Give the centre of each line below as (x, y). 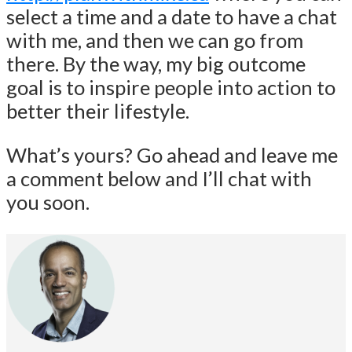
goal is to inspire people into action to (171, 88)
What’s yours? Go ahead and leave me (172, 154)
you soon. (48, 202)
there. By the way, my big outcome (156, 64)
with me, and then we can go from (155, 40)
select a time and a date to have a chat (172, 17)
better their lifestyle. (98, 111)
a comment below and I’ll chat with (159, 178)
